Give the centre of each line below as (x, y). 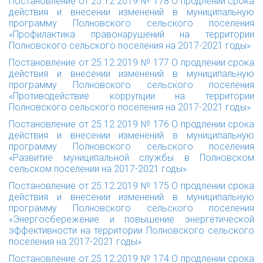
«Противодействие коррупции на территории (131, 96)
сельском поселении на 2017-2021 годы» (98, 169)
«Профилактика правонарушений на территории (131, 34)
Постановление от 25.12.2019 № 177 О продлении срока (131, 63)
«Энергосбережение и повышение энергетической (131, 219)
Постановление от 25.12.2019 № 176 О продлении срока (131, 124)
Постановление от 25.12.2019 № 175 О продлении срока (131, 186)
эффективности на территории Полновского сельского (131, 230)
